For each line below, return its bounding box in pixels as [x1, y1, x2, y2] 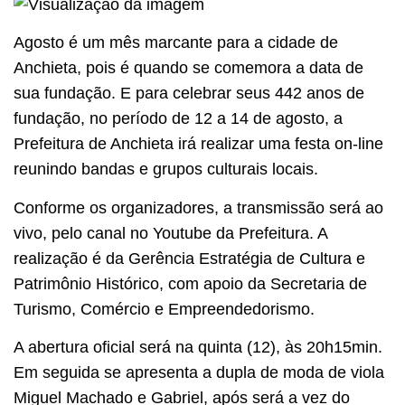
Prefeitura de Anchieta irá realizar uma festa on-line [14, 135, 383, 154]
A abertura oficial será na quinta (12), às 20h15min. [14, 338, 382, 357]
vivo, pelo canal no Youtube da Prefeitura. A [14, 223, 327, 242]
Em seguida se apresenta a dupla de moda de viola [14, 363, 384, 382]
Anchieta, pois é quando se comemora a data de [14, 59, 363, 78]
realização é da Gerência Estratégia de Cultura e [14, 249, 365, 268]
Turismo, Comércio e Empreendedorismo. [14, 299, 315, 318]
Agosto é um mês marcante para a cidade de [14, 33, 338, 52]
